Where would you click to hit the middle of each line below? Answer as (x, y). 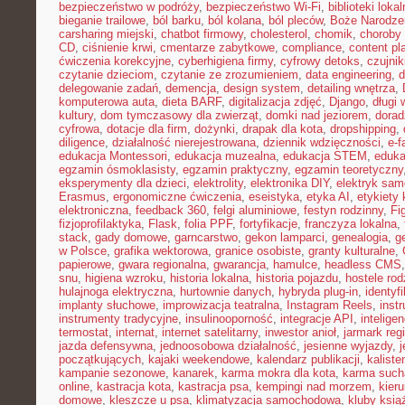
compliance (312, 47)
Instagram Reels (330, 305)
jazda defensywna (106, 346)
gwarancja (240, 264)
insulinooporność (229, 319)
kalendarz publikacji (308, 359)
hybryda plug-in (318, 292)
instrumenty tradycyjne (118, 319)
